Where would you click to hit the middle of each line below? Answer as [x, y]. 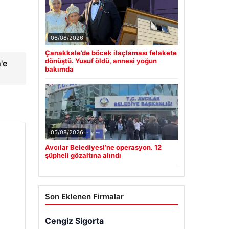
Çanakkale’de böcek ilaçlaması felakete [111, 53]
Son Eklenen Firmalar [84, 197]
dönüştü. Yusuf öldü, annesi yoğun [101, 61]
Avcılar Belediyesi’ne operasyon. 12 [103, 147]
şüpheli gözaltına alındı [83, 156]
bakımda [59, 69]
